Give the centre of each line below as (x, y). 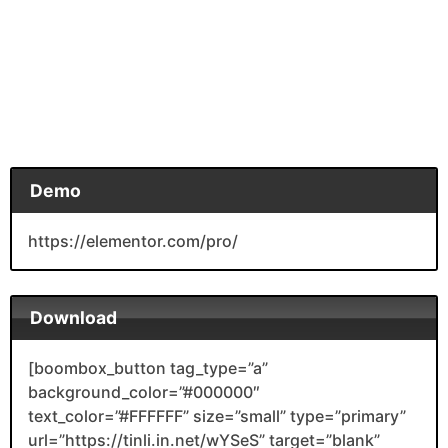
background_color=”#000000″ (144, 392)
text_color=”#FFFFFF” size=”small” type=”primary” (217, 416)
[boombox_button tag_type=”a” (148, 368)
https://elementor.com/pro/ (133, 240)
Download (73, 318)
